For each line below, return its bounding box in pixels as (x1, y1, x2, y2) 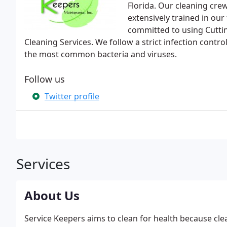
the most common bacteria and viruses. (24, 49, 177, 60)
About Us (24, 187, 80, 204)
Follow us (24, 73, 65, 85)
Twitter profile (45, 91, 99, 102)
